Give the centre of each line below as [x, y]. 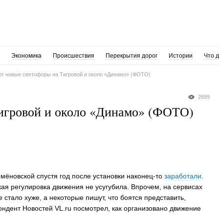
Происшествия [73, 56]
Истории [180, 56]
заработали [183, 176]
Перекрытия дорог [131, 56]
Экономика [26, 56]
